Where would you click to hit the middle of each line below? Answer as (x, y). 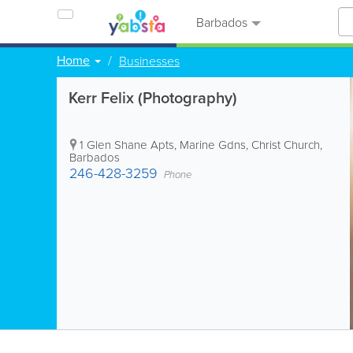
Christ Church (286, 145)
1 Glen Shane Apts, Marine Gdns (163, 145)
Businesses (149, 61)
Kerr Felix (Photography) (153, 97)
